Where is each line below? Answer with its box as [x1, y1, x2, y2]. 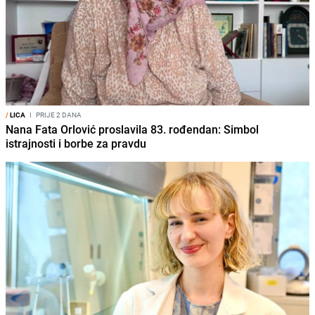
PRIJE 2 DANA [34, 109, 82, 120]
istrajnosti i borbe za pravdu [6, 135, 146, 151]
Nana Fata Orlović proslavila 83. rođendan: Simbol [6, 121, 259, 137]
